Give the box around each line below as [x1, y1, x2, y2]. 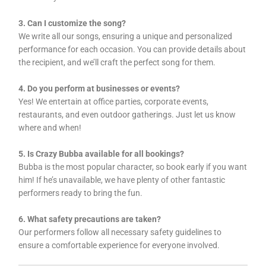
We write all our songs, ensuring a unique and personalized [18, 31, 233, 42]
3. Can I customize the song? [18, 18, 126, 28]
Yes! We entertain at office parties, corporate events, [18, 97, 209, 107]
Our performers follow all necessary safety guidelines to [18, 227, 222, 237]
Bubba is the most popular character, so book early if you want [18, 162, 248, 172]
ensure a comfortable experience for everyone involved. [18, 240, 220, 250]
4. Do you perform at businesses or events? [18, 84, 180, 94]
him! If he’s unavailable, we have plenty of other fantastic [18, 175, 226, 185]
